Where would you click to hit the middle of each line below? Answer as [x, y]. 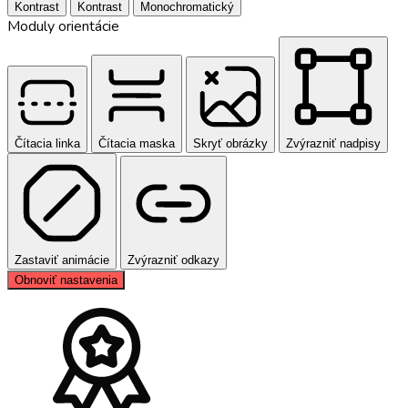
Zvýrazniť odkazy [173, 260]
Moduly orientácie [63, 26]
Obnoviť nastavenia [66, 280]
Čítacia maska [137, 143]
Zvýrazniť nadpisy [333, 143]
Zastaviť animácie [62, 260]
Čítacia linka [47, 143]
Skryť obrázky [230, 143]
